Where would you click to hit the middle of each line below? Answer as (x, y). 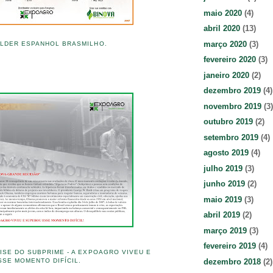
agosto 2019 (226, 153)
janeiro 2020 (226, 75)
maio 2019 (223, 199)
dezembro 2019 (232, 91)
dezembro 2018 (232, 261)
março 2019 (225, 230)
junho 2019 (224, 184)
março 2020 (225, 44)
